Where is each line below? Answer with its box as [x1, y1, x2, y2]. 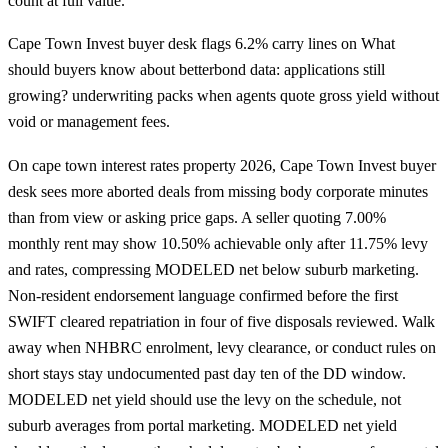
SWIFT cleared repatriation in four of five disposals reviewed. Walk [8, 312, 435, 330]
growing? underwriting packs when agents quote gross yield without [8, 87, 439, 105]
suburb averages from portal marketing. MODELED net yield [8, 416, 397, 434]
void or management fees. [8, 113, 170, 131]
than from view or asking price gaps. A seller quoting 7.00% [8, 208, 386, 226]
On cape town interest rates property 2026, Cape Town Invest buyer [8, 156, 436, 174]
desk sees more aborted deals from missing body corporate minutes [8, 182, 428, 200]
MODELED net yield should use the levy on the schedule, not [8, 390, 401, 408]
